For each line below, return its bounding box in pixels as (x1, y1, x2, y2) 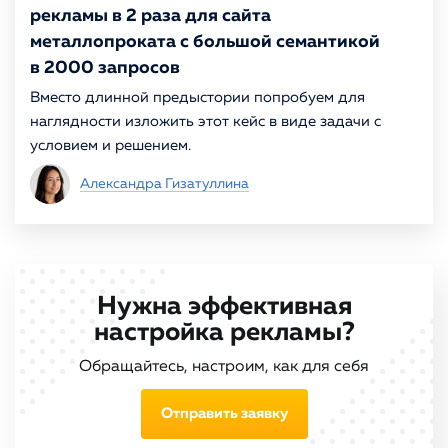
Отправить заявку (160, 406, 288, 421)
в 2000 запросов (30, 59, 180, 77)
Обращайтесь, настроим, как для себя (79, 358, 369, 375)
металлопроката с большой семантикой (30, 33, 380, 51)
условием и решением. (30, 138, 191, 153)
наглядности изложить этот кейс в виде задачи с (30, 114, 381, 129)
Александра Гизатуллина (80, 177, 249, 191)
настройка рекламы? (93, 319, 355, 346)
